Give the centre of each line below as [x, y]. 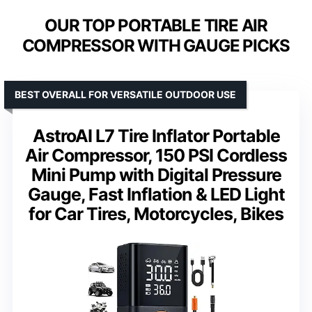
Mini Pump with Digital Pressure [156, 174]
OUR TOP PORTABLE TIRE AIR [156, 25]
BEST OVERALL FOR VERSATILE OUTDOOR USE [125, 94]
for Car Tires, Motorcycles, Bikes [156, 213]
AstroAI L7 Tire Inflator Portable [156, 135]
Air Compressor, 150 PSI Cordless [156, 155]
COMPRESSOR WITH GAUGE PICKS [156, 45]
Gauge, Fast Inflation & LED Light [156, 194]
